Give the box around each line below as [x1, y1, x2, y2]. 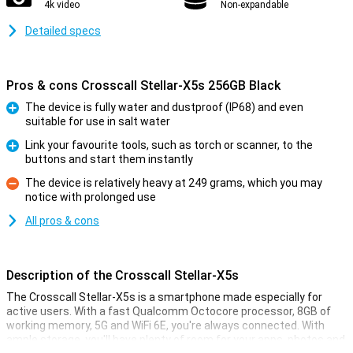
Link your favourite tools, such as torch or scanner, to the [25, 139, 313, 151]
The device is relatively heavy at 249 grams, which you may [25, 176, 322, 189]
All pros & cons [25, 214, 99, 227]
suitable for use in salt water [25, 115, 170, 128]
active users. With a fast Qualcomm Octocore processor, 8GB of [6, 305, 331, 318]
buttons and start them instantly [25, 153, 193, 165]
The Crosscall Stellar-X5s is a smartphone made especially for [6, 291, 322, 303]
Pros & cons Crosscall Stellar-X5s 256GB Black [6, 78, 281, 93]
